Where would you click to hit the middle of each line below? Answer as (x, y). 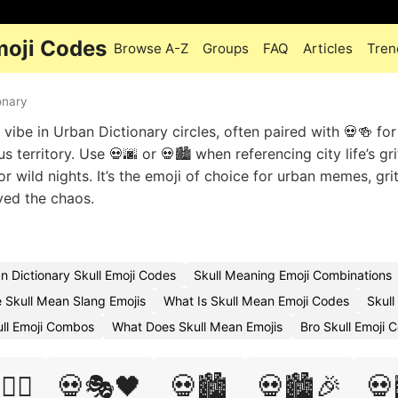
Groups (226, 48)
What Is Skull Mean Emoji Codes (256, 301)
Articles (328, 48)
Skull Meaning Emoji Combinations (293, 275)
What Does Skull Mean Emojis (197, 326)
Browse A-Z (151, 48)
